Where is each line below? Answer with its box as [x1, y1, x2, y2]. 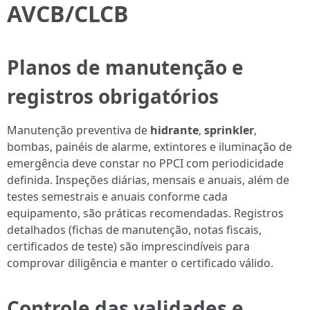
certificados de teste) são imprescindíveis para [7, 239, 250, 254]
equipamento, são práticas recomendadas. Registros [7, 206, 284, 221]
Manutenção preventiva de [7, 122, 150, 138]
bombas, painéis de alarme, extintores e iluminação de [7, 139, 292, 154]
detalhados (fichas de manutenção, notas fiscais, [7, 222, 262, 237]
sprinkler [204, 122, 254, 138]
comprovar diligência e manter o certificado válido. [7, 255, 273, 271]
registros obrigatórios [7, 83, 219, 109]
